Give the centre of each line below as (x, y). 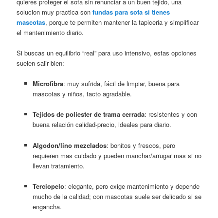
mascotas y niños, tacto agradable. (82, 94)
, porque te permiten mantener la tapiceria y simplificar (122, 22)
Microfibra (48, 84)
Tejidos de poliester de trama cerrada (88, 114)
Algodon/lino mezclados (69, 145)
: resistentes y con (171, 114)
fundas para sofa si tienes (131, 12)
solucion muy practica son (55, 12)
